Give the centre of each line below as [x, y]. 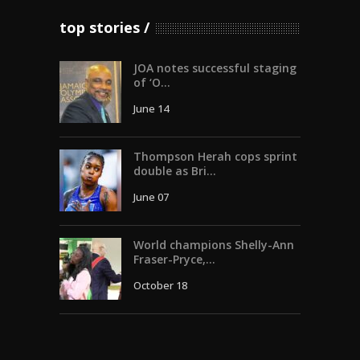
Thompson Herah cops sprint [215, 156]
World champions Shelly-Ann [214, 244]
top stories [100, 27]
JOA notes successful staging [215, 67]
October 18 [160, 285]
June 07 [151, 196]
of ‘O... [152, 82]
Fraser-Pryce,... [174, 259]
